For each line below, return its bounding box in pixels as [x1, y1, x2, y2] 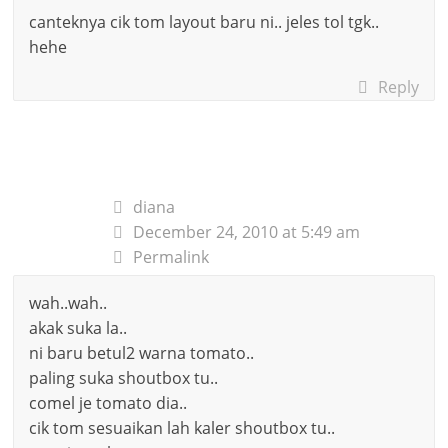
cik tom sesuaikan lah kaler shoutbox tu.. [29, 416, 336, 439]
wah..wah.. [29, 291, 108, 314]
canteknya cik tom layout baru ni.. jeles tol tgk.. [29, 10, 380, 33]
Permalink [133, 245, 210, 268]
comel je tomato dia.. [29, 391, 188, 414]
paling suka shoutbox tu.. [29, 366, 219, 389]
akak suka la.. [29, 316, 128, 339]
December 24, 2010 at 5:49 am [133, 220, 361, 243]
